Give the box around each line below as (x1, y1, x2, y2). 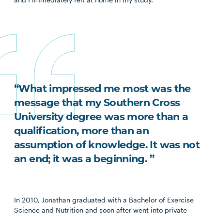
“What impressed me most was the (14, 82, 191, 94)
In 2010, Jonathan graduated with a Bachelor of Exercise (14, 195, 194, 204)
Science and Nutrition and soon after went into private (14, 205, 187, 214)
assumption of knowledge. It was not (14, 138, 200, 151)
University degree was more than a (14, 110, 188, 123)
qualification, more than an (14, 124, 149, 137)
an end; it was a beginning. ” (14, 152, 154, 165)
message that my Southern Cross (14, 96, 180, 108)
